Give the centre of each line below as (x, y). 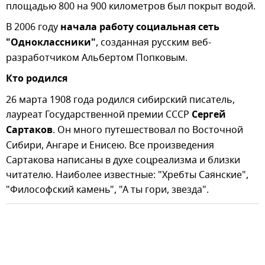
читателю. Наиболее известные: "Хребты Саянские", (127, 175)
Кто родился (37, 79)
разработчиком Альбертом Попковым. (97, 58)
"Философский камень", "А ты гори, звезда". (107, 190)
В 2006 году (33, 27)
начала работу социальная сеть (140, 28)
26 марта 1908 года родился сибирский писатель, (120, 100)
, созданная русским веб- (153, 42)
